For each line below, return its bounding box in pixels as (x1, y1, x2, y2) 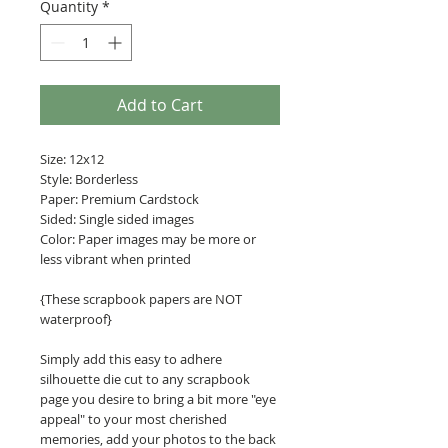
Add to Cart (117, 94, 203, 116)
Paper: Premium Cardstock (40, 190, 199, 208)
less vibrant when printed (40, 250, 191, 268)
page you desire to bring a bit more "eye (40, 390, 276, 408)
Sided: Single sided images (40, 210, 194, 228)
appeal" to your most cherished (40, 410, 227, 428)
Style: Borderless (40, 170, 138, 188)
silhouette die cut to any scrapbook (40, 370, 250, 388)
